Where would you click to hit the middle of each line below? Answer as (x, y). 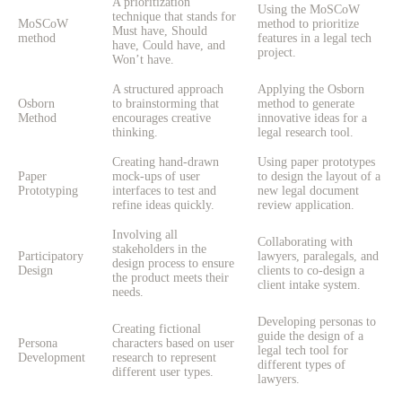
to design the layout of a (319, 177)
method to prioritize (308, 24)
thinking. (135, 133)
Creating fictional (157, 329)
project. (277, 53)
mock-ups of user (156, 177)
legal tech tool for (303, 351)
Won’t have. (143, 60)
